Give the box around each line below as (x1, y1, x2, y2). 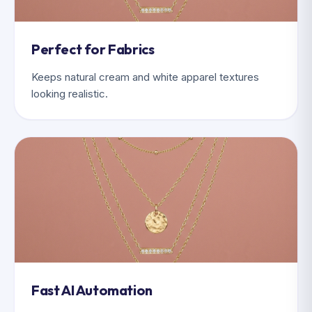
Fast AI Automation (31, 281, 153, 299)
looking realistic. (31, 87, 108, 100)
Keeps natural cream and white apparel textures (31, 70, 259, 84)
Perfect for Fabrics (31, 40, 155, 58)
